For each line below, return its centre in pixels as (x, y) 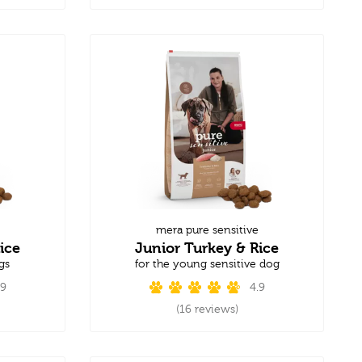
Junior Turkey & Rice (207, 247)
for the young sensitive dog (207, 264)
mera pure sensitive (207, 230)
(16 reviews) (207, 309)
